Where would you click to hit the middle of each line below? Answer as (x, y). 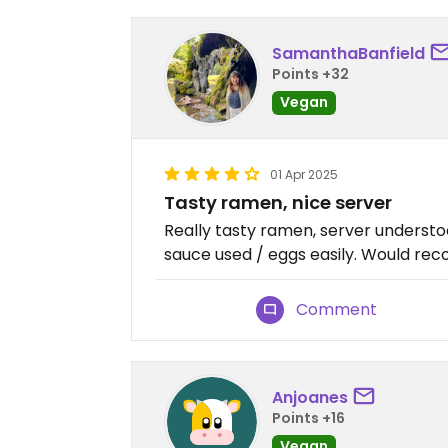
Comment (337, 310)
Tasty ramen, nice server (278, 203)
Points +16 (308, 417)
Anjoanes (310, 397)
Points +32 (310, 73)
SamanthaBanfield (348, 53)
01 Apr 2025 (304, 175)
